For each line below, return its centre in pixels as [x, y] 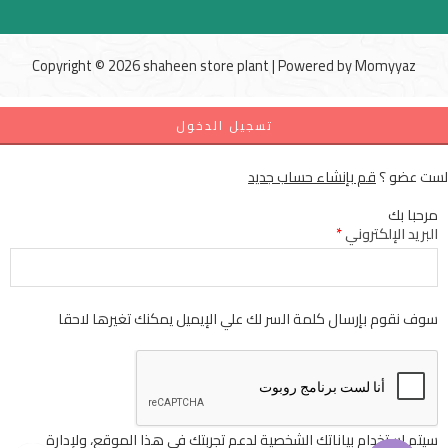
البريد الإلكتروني [390, 233]
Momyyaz [385, 65]
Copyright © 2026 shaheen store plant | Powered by [193, 65]
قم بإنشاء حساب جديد [312, 176]
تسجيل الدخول [224, 125]
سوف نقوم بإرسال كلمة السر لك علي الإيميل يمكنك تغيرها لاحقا [248, 318]
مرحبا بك [413, 214]
